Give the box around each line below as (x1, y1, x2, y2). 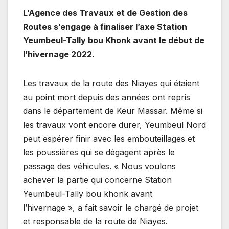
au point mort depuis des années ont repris (23, 92, 190, 103)
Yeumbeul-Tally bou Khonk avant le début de (23, 35, 204, 46)
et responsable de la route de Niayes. (23, 216, 168, 227)
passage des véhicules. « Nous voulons (23, 161, 176, 172)
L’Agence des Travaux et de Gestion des (23, 8, 188, 18)
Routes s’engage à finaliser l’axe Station (23, 21, 187, 32)
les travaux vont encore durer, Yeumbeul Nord (23, 120, 206, 130)
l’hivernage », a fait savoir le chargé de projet (23, 202, 198, 213)
